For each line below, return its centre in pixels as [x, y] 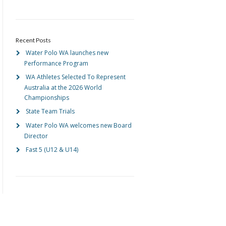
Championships [46, 98]
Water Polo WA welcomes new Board [78, 126]
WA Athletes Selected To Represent [75, 77]
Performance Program [56, 64]
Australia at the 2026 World [63, 88]
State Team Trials [50, 111]
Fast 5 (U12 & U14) [52, 150]
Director [36, 136]
